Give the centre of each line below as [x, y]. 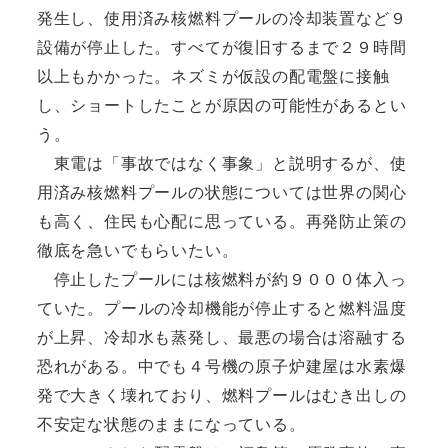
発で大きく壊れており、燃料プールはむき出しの [221, 395]
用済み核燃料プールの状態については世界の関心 [221, 192]
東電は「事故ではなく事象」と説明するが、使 [221, 163]
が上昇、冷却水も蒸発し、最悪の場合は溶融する [221, 337]
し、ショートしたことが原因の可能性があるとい [221, 105]
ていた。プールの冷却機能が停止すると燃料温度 [221, 308]
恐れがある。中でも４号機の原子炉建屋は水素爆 [221, 366]
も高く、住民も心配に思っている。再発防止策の [221, 221]
